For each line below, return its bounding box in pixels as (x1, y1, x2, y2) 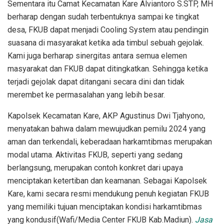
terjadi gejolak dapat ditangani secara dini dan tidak (7, 76, 184, 86)
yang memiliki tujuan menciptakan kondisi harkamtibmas (7, 201, 202, 211)
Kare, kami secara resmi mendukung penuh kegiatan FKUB (7, 188, 209, 198)
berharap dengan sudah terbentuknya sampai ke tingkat (7, 11, 199, 21)
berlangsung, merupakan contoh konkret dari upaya (7, 162, 183, 172)
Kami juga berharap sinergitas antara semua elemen (7, 50, 187, 60)
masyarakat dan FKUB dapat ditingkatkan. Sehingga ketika (7, 63, 208, 73)
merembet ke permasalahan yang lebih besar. (7, 89, 167, 99)
